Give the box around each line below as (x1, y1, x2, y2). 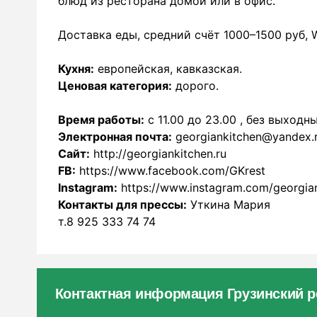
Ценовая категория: (58, 79, 172, 93)
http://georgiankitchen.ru (90, 146, 226, 161)
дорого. (172, 79, 219, 93)
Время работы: (58, 113, 144, 127)
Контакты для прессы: (58, 197, 187, 212)
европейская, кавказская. (94, 62, 242, 76)
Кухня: (58, 62, 94, 76)
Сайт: (58, 146, 90, 161)
